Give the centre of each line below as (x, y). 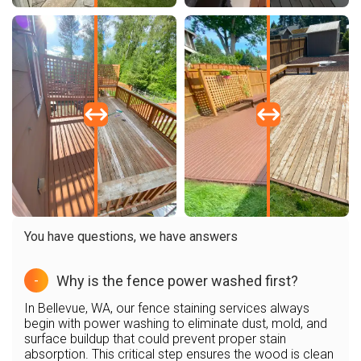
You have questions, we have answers (131, 237)
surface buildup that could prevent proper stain (155, 339)
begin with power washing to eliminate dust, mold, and (176, 324)
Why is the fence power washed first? (177, 280)
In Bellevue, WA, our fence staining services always (167, 308)
